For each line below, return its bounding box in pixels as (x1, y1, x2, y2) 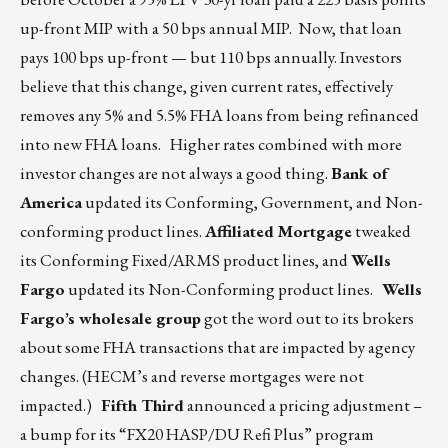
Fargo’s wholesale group (20, 307, 201, 330)
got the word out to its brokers (201, 307, 414, 330)
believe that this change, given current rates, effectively (20, 75, 393, 98)
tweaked (352, 220, 411, 243)
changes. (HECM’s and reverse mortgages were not (20, 365, 364, 388)
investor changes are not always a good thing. (20, 162, 331, 185)
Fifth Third (101, 394, 184, 417)
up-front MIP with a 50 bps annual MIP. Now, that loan (20, 17, 402, 40)
